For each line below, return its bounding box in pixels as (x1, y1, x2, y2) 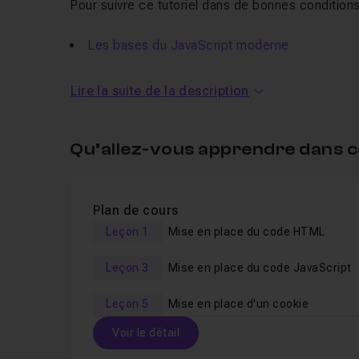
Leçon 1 (106, 225, 149, 238)
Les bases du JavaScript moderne (87, 38, 289, 53)
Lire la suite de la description (71, 83, 249, 99)
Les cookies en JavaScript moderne (87, 63, 301, 79)
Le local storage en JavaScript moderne (87, 89, 324, 104)
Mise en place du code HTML (167, 225, 325, 238)
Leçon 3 (106, 261, 149, 274)
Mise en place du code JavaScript (167, 261, 352, 274)
